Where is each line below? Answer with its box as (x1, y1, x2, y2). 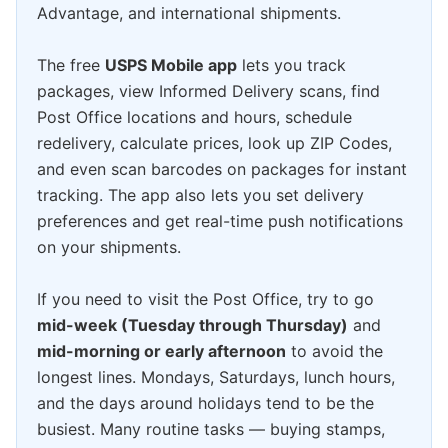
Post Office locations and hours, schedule (37, 107, 352, 128)
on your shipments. (37, 237, 181, 258)
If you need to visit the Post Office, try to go (37, 289, 374, 310)
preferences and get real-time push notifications (37, 211, 403, 232)
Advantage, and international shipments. (37, 3, 341, 24)
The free (37, 55, 105, 76)
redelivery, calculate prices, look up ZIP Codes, (37, 133, 392, 154)
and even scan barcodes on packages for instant (37, 159, 407, 180)
